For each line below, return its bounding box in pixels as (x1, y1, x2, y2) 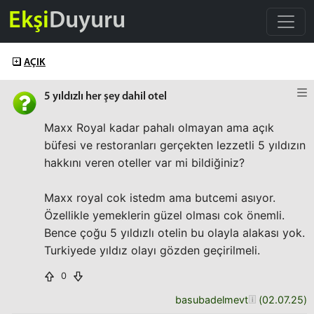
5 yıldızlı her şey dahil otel (44, 91, 167, 102)
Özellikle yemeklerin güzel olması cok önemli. (44, 208, 285, 222)
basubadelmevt (175, 294, 248, 306)
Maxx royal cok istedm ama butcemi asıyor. (44, 191, 275, 205)
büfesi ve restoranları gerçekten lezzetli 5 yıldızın (44, 138, 306, 152)
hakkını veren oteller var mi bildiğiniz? (44, 156, 245, 170)
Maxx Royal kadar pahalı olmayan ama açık (44, 121, 274, 135)
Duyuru (49, 8, 125, 34)
